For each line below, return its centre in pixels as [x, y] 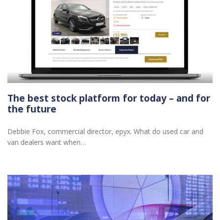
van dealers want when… [47, 142]
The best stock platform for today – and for [109, 98]
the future [32, 109]
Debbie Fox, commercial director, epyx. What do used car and [105, 132]
